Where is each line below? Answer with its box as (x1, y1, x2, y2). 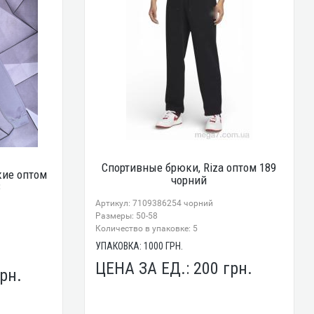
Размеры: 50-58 (95, 210, 158, 221)
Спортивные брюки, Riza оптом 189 (102, 160, 277, 175)
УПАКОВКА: (95, 240, 144, 252)
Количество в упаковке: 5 (95, 223, 198, 233)
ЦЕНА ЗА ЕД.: (95, 258, 194, 278)
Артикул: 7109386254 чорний (95, 198, 214, 208)
